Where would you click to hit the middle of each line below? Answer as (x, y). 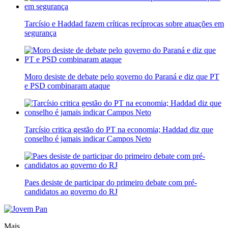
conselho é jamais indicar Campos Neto (88, 139)
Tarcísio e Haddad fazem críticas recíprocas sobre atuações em (124, 24)
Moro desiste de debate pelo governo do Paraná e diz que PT (122, 77)
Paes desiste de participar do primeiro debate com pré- (111, 183)
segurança (40, 33)
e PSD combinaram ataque (67, 86)
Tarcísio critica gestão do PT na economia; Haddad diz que (119, 130)
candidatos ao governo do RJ (71, 192)
